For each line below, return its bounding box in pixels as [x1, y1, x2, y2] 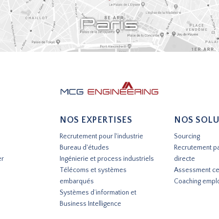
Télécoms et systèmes [60, 166, 127, 174]
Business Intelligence [60, 199, 121, 208]
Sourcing [174, 132, 200, 140]
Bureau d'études [60, 143, 109, 152]
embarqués [60, 177, 94, 185]
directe [174, 154, 195, 163]
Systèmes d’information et [60, 188, 136, 197]
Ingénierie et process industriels [60, 154, 154, 163]
